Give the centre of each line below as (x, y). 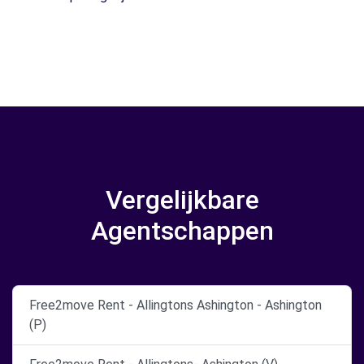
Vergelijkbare (182, 199)
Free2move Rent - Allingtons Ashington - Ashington (175, 305)
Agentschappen (182, 230)
